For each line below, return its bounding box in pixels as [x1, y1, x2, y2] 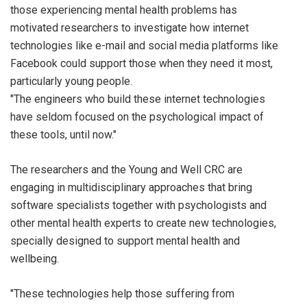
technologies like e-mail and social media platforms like [10, 39, 278, 52]
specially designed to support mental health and [10, 234, 240, 247]
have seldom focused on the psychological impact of [10, 110, 264, 123]
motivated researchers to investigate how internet [10, 21, 249, 34]
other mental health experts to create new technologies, [10, 217, 276, 230]
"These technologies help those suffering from [10, 287, 234, 300]
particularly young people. [10, 75, 132, 88]
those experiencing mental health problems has [10, 3, 237, 16]
